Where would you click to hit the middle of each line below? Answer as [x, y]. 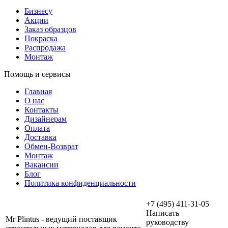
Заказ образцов [50, 29]
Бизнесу [38, 11]
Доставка [40, 137]
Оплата [37, 128]
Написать [163, 213]
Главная [38, 91]
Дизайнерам [46, 119]
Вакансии [41, 164]
